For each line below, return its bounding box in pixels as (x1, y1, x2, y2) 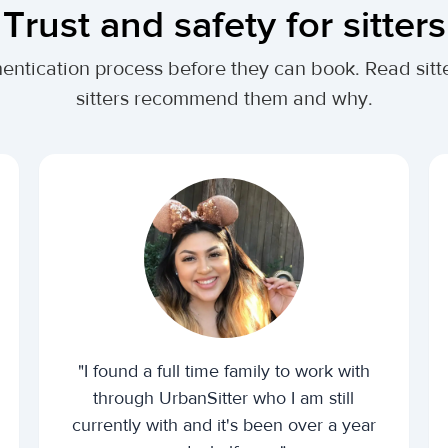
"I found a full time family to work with (77, 360, 370, 383)
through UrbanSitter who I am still (93, 387, 355, 410)
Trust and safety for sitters (2, 2, 446, 49)
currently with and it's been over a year (71, 414, 376, 437)
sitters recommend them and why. (75, 86, 373, 111)
